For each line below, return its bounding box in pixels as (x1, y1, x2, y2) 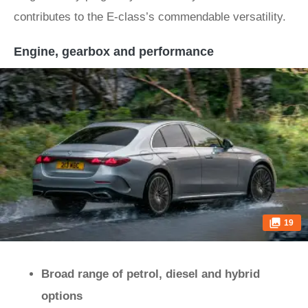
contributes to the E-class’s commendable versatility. (14, 10, 286, 23)
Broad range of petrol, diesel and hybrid (41, 267, 260, 280)
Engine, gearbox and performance (14, 45, 214, 58)
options (41, 289, 82, 302)
